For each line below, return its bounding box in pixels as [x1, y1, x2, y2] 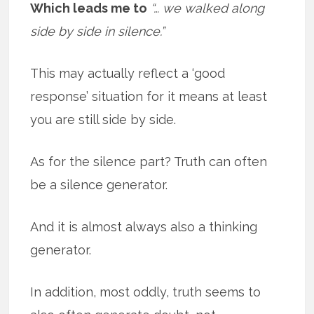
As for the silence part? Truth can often [30, 153, 268, 169]
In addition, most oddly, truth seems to [30, 284, 261, 299]
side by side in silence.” [30, 23, 165, 39]
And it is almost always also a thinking [30, 219, 258, 234]
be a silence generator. [30, 177, 168, 192]
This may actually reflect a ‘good [30, 65, 226, 81]
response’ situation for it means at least [30, 88, 268, 104]
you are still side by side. [30, 111, 177, 127]
